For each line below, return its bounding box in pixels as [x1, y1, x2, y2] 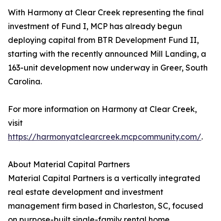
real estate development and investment [8, 187, 163, 197]
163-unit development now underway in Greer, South [8, 63, 208, 73]
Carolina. [8, 76, 42, 87]
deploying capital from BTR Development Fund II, [8, 35, 199, 45]
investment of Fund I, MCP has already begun [8, 21, 182, 32]
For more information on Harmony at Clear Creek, [8, 104, 197, 114]
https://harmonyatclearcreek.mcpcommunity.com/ [8, 132, 201, 142]
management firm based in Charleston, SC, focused [8, 201, 203, 211]
